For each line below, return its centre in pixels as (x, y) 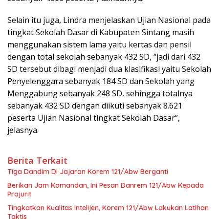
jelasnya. (23, 130)
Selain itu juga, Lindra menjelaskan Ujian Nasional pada (109, 20)
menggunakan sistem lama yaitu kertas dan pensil (99, 45)
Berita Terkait (37, 161)
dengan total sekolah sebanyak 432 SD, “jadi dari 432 (104, 57)
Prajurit (19, 194)
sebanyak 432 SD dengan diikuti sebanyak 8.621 (95, 106)
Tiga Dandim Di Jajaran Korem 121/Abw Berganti (88, 172)
